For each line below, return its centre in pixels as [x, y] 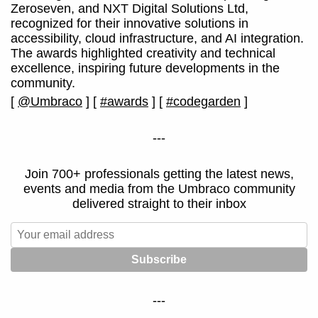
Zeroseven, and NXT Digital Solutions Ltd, [130, 9]
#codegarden [203, 102]
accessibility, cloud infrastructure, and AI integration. [157, 38]
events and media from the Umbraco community [159, 189]
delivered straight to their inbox [159, 204]
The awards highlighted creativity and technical [143, 53]
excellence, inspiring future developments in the [145, 68]
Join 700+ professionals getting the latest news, [159, 174]
